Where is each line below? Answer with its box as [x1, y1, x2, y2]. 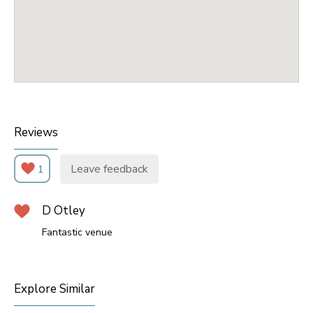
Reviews [14, 124, 58, 140]
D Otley [42, 203, 85, 219]
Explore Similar [14, 281, 95, 298]
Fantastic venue [42, 226, 112, 240]
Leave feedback [71, 161, 148, 177]
